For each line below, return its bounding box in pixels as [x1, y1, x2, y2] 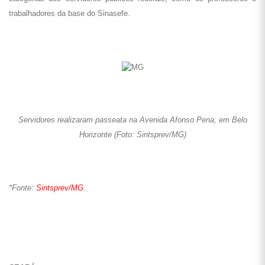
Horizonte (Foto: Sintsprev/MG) [79, 130, 186, 139]
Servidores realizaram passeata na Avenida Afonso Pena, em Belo [18, 115, 247, 124]
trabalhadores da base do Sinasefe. [9, 9, 130, 18]
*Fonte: [9, 183, 36, 192]
